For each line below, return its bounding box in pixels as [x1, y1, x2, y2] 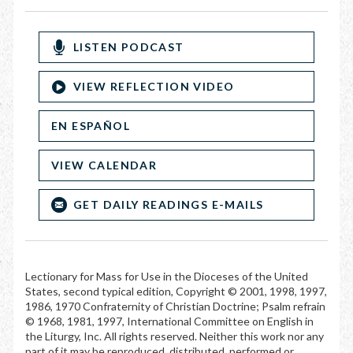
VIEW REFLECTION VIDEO [73, 80, 235, 93]
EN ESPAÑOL [51, 119, 130, 132]
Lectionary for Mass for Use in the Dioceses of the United [25, 269, 308, 283]
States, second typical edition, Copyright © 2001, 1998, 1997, [25, 284, 327, 298]
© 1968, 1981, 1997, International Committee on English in [25, 314, 314, 328]
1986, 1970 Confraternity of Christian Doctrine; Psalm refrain [25, 299, 325, 313]
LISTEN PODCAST [73, 40, 184, 54]
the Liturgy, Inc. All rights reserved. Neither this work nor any [25, 329, 324, 343]
